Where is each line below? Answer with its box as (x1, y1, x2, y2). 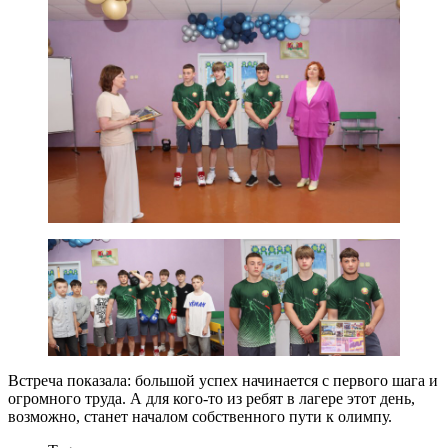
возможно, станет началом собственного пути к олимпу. (8, 408, 392, 426)
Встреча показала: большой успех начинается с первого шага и (8, 372, 438, 390)
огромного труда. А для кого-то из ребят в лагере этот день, (8, 390, 415, 408)
